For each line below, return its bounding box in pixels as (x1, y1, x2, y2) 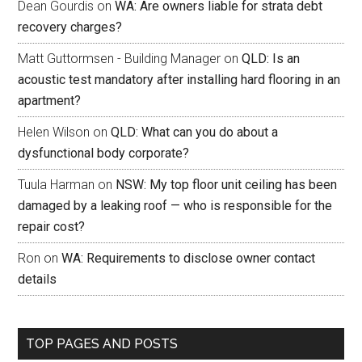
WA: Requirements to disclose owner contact (61, 250, 316, 267)
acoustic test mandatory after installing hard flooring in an (18, 72, 341, 88)
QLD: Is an (242, 51, 301, 67)
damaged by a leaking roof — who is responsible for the (18, 198, 333, 214)
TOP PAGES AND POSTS (26, 336, 179, 352)
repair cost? (18, 219, 86, 235)
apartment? (18, 93, 82, 109)
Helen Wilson (18, 124, 90, 141)
